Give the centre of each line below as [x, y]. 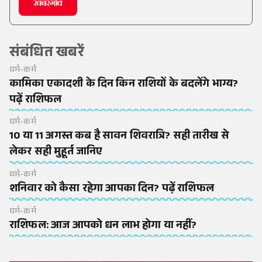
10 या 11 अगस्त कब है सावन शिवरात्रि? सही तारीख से [119, 137]
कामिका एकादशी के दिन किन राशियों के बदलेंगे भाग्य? [124, 85]
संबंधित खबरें [47, 54]
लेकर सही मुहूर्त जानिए [56, 153]
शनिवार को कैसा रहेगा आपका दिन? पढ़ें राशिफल [112, 189]
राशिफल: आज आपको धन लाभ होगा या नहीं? [103, 226]
